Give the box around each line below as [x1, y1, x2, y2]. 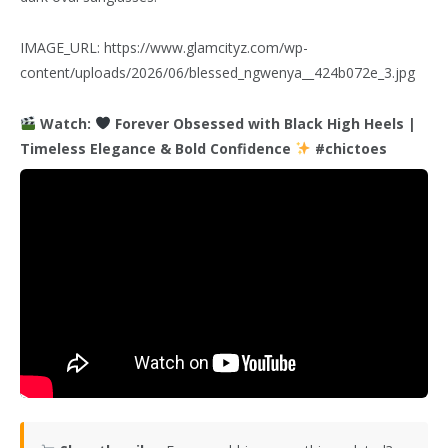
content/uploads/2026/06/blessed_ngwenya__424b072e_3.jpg [20, 62, 415, 82]
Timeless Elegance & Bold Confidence [20, 138, 295, 158]
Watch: [35, 113, 95, 133]
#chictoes [310, 138, 387, 158]
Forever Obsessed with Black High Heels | [110, 113, 416, 133]
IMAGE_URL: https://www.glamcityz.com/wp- [20, 37, 308, 57]
